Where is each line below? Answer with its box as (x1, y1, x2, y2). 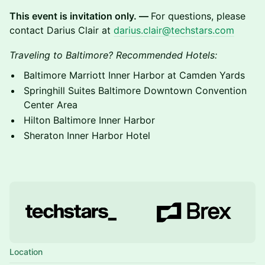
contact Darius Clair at (9, 24, 114, 36)
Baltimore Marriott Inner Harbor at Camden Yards (24, 69, 245, 81)
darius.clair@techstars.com (114, 24, 234, 36)
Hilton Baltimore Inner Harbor (24, 114, 155, 126)
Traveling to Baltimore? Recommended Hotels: (9, 49, 217, 61)
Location (9, 247, 43, 257)
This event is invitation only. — (9, 10, 151, 22)
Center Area (24, 99, 77, 111)
